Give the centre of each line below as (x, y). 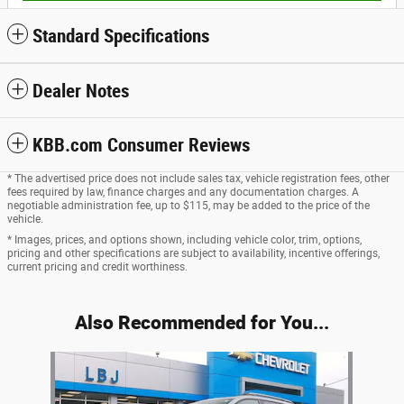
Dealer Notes (81, 92)
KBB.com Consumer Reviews (142, 146)
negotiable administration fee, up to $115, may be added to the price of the (188, 206)
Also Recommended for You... (202, 322)
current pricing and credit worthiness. (97, 267)
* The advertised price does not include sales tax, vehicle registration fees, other (198, 179)
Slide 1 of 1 (37, 360)
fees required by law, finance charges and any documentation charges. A (183, 193)
